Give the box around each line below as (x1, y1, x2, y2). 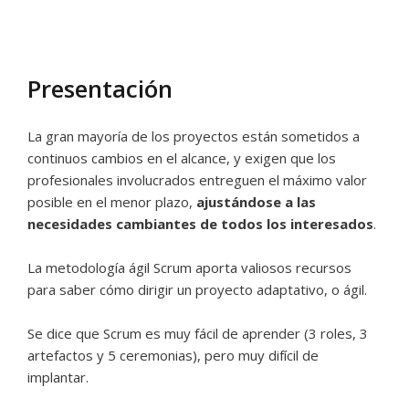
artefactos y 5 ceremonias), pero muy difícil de (27, 346, 319, 364)
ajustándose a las (196, 193, 316, 211)
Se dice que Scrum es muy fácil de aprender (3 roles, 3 (27, 324, 368, 342)
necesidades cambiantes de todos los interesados (27, 215, 373, 233)
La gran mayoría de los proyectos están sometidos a (27, 127, 360, 145)
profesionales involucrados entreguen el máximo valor (27, 171, 367, 189)
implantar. (27, 368, 89, 386)
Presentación (27, 72, 173, 105)
